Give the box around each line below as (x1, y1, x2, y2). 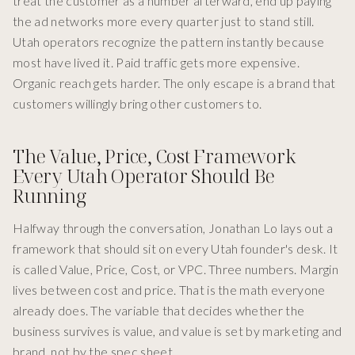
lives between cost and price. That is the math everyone (13, 282, 326, 298)
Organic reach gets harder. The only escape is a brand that (13, 75, 336, 91)
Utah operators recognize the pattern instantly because (13, 34, 325, 50)
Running (13, 182, 86, 209)
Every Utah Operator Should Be (13, 162, 276, 189)
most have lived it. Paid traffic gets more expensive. (13, 55, 300, 71)
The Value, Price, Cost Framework (13, 143, 296, 170)
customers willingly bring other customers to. (13, 96, 262, 112)
